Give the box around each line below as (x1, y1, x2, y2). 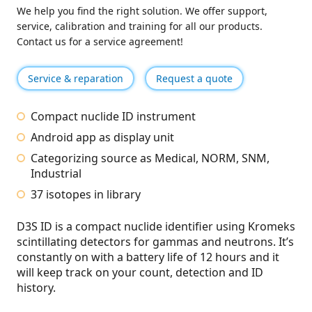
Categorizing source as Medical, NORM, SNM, (31, 150, 270, 166)
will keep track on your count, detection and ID (17, 265, 263, 281)
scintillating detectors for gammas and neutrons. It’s (17, 234, 294, 250)
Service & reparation (28, 71, 123, 85)
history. (17, 280, 56, 296)
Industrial (31, 166, 81, 182)
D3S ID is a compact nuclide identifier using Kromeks (17, 219, 295, 235)
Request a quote (155, 71, 233, 85)
